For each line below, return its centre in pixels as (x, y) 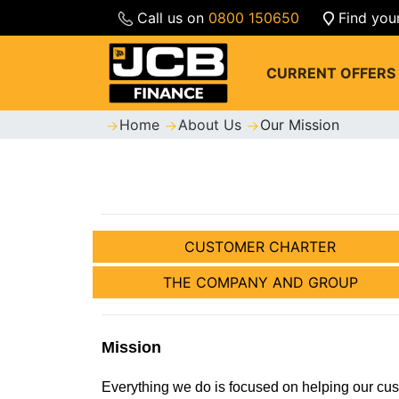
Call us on (171, 18)
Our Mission (300, 125)
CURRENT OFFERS (331, 73)
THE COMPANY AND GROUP (260, 283)
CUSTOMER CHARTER (260, 247)
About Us (212, 125)
